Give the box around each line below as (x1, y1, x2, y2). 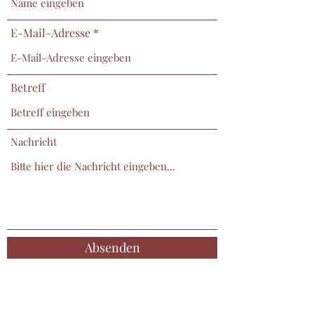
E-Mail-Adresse (11, 25, 90, 40)
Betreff (11, 80, 45, 95)
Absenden (84, 239, 140, 256)
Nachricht (11, 135, 57, 149)
